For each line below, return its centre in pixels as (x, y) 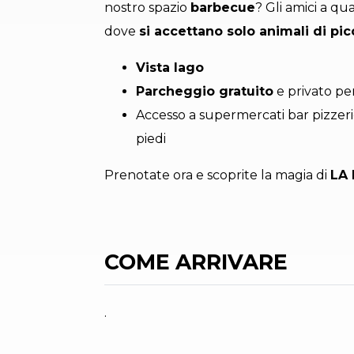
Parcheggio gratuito (205, 92)
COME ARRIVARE (196, 262)
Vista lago (170, 68)
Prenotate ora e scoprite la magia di (217, 175)
